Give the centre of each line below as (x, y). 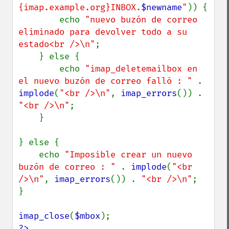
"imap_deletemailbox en (141, 69)
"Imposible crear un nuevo (128, 155)
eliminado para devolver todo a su (103, 32)
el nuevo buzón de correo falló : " (108, 81)
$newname (162, 7)
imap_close (44, 216)
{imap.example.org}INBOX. (80, 7)
